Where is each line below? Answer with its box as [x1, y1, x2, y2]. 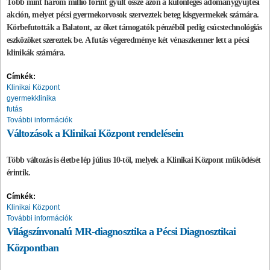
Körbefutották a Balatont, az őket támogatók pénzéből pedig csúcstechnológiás [7, 22, 262, 32]
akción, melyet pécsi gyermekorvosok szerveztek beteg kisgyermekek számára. [7, 10, 259, 19]
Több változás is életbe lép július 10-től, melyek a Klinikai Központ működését [7, 155, 261, 165]
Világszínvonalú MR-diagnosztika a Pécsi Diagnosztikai [7, 225, 236, 237]
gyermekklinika [7, 93, 56, 102]
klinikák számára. [7, 48, 66, 57]
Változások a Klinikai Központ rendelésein [7, 127, 184, 139]
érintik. [7, 168, 31, 177]
